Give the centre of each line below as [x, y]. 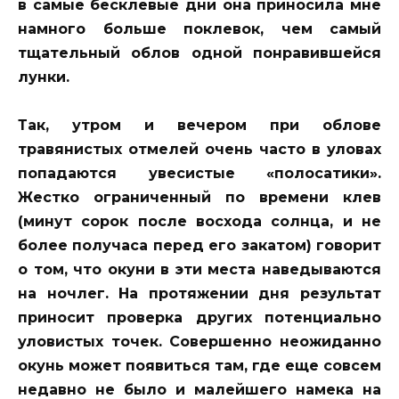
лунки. [44, 77]
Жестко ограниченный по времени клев [199, 198]
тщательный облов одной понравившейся [199, 53]
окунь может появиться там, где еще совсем [199, 366]
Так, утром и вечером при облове [199, 126]
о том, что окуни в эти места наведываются [199, 270]
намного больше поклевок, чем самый [199, 28]
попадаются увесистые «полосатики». [199, 174]
